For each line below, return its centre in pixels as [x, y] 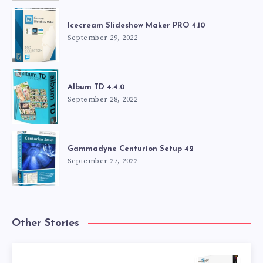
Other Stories [45, 224]
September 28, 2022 [102, 100]
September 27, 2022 [102, 161]
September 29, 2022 [102, 38]
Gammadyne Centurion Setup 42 [131, 149]
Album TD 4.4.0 [96, 87]
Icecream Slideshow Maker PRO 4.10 [136, 26]
